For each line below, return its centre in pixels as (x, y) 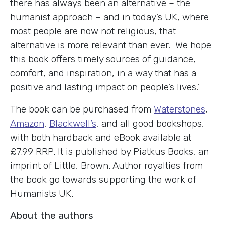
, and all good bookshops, (150, 123)
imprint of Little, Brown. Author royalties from (106, 165)
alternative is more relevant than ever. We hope (111, 45)
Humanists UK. (42, 193)
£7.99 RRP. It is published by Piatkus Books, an (109, 151)
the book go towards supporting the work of (103, 179)
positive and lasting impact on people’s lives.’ (105, 87)
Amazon (27, 123)
